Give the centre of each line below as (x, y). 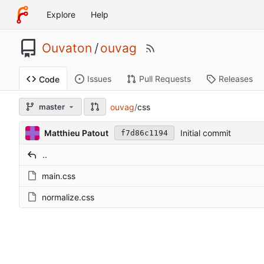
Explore (61, 14)
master (52, 107)
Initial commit (205, 133)
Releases (236, 79)
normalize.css (68, 197)
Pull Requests (165, 79)
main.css (59, 176)
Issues (99, 79)
